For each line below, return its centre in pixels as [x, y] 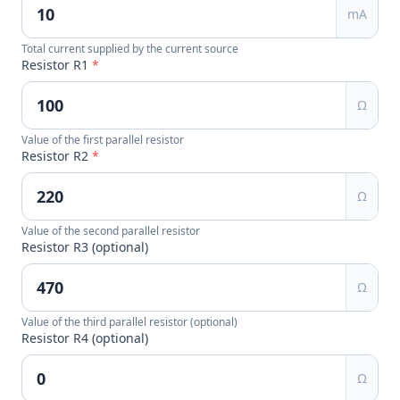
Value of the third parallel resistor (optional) [129, 322]
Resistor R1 [57, 65]
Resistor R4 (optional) [85, 338]
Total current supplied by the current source [130, 49]
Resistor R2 [57, 156]
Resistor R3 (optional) [85, 247]
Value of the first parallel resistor [103, 140]
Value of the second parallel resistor [111, 231]
